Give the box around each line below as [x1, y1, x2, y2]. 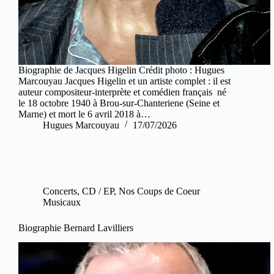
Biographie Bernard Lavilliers [18, 222, 133, 233]
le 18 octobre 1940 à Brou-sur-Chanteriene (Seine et [18, 97, 220, 108]
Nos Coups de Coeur [119, 185, 200, 196]
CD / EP [82, 185, 114, 196]
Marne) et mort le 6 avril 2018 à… [18, 108, 150, 119]
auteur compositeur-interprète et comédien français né [18, 86, 226, 97]
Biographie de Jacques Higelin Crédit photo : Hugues [18, 64, 224, 75]
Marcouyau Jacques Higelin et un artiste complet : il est [18, 75, 231, 86]
